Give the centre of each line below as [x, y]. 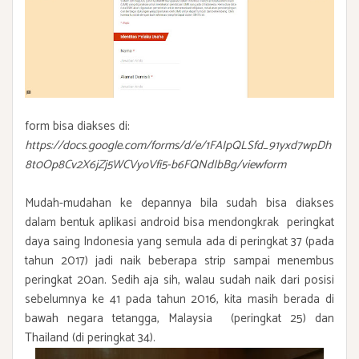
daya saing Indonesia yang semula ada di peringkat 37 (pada [179, 242]
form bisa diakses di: [77, 127]
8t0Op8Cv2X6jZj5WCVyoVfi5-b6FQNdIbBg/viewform [155, 165]
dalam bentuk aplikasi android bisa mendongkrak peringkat [179, 223]
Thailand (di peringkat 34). [90, 338]
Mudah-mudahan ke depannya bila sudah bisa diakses [179, 204]
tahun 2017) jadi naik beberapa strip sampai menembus [179, 261]
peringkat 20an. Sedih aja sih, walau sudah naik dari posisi [179, 280]
